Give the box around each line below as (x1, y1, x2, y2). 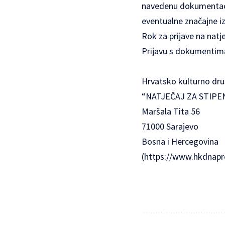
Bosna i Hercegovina (142, 136, 218, 148)
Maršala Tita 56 (142, 105, 200, 118)
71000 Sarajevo (142, 121, 198, 133)
